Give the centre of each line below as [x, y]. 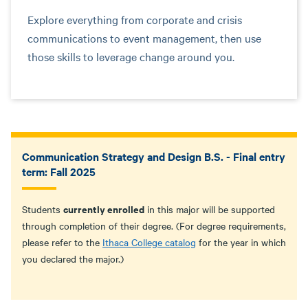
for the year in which [241, 242]
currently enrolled [104, 208]
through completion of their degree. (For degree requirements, [154, 225]
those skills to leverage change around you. [131, 56]
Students [43, 209]
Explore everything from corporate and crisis [135, 19]
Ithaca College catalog [149, 242]
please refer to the [62, 242]
